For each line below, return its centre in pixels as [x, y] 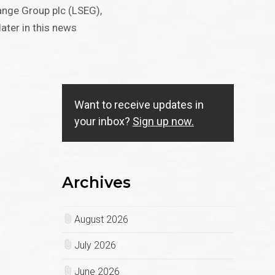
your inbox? [103, 122]
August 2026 [101, 219]
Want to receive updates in [139, 105]
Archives [96, 183]
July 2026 [95, 246]
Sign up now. [163, 122]
